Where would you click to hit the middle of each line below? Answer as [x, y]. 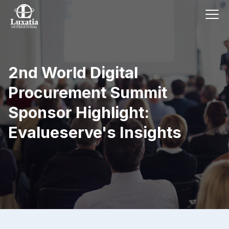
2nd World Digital [73, 73]
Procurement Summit [88, 93]
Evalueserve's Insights [95, 132]
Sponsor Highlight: [79, 112]
